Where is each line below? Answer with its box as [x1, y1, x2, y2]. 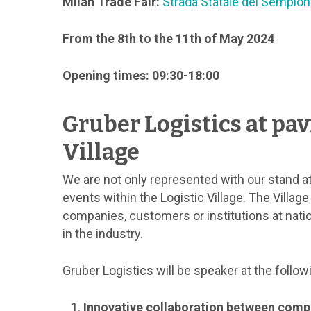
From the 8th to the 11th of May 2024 [62, 31, 275, 46]
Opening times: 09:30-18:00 [62, 68, 220, 83]
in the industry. [62, 226, 144, 241]
